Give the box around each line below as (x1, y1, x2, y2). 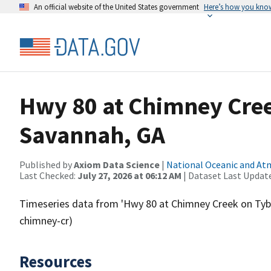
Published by (19, 158, 74, 171)
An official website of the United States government (34, 2, 199, 11)
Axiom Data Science (74, 158, 160, 171)
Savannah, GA (19, 120, 165, 150)
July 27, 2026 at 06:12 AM (77, 169, 181, 181)
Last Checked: (19, 169, 77, 181)
